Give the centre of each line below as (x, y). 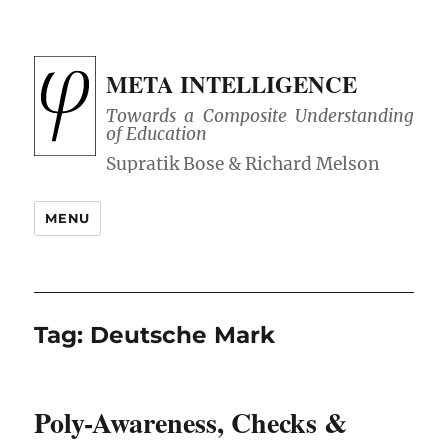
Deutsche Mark (183, 335)
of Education (157, 134)
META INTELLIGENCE (232, 84)
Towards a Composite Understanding (260, 116)
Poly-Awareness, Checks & (191, 423)
